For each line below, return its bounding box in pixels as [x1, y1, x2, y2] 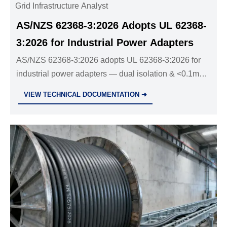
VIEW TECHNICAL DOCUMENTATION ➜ [24, 90, 147, 98]
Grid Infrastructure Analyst [15, 1, 108, 10]
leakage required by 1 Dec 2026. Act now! [16, 83, 167, 92]
